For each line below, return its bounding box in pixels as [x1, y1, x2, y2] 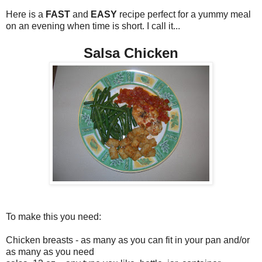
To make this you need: [6, 211, 101, 222]
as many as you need [6, 246, 94, 257]
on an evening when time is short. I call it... [6, 20, 180, 31]
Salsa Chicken [84, 44, 178, 61]
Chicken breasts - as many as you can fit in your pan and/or [6, 235, 250, 245]
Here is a [6, 9, 46, 19]
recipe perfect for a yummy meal [117, 9, 251, 19]
